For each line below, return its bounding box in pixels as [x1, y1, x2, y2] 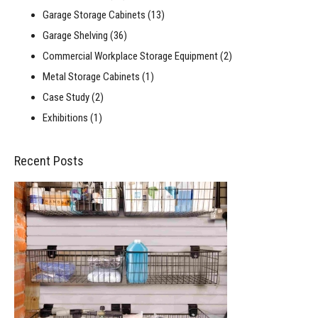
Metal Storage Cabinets [43, 70, 142, 83]
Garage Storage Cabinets [43, 8, 148, 21]
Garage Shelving [43, 28, 110, 42]
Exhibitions [43, 111, 90, 124]
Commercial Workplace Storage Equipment [43, 49, 220, 62]
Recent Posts [14, 153, 84, 168]
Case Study [43, 90, 92, 104]
